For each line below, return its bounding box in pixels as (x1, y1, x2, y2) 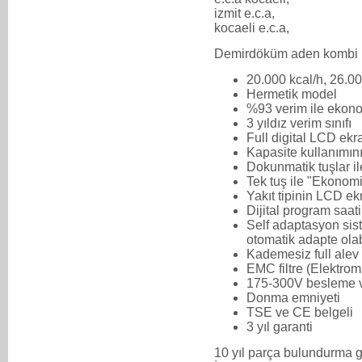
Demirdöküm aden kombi (214, 46, 358, 61)
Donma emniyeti (246, 290, 340, 305)
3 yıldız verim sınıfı (246, 116, 351, 130)
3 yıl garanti (246, 319, 313, 334)
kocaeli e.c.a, (214, 20, 289, 35)
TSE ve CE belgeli (246, 305, 353, 319)
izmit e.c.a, (214, 6, 275, 20)
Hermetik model (246, 86, 337, 101)
